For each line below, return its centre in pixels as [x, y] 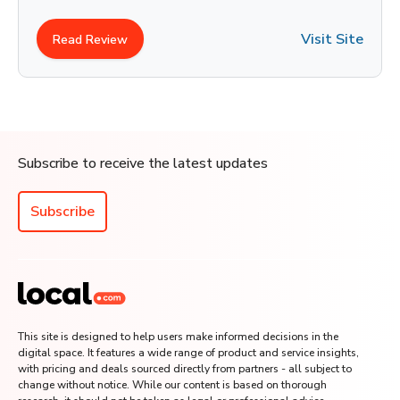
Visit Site [325, 39]
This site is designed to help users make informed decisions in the [178, 337]
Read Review [83, 40]
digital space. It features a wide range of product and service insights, [188, 353]
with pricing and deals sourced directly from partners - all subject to [185, 369]
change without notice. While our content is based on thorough [172, 385]
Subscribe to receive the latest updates [143, 163]
